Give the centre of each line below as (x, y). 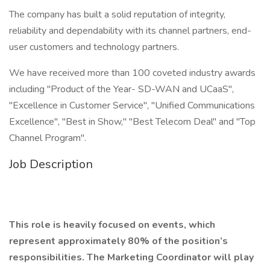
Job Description (51, 164)
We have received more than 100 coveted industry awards (132, 73)
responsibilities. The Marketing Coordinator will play (131, 257)
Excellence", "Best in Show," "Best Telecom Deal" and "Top (132, 122)
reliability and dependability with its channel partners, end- (130, 31)
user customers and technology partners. (94, 47)
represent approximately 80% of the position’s (118, 241)
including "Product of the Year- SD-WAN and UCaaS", (121, 89)
